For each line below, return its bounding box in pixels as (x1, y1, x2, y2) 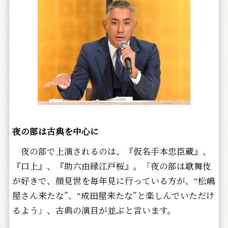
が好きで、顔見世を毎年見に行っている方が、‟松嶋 (12, 175, 215, 187)
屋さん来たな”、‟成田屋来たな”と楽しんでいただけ (12, 189, 215, 202)
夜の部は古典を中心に (12, 125, 99, 138)
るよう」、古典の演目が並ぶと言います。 (12, 204, 176, 217)
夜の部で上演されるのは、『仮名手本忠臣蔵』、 (12, 145, 211, 158)
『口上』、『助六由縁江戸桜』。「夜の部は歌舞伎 (12, 160, 211, 173)
